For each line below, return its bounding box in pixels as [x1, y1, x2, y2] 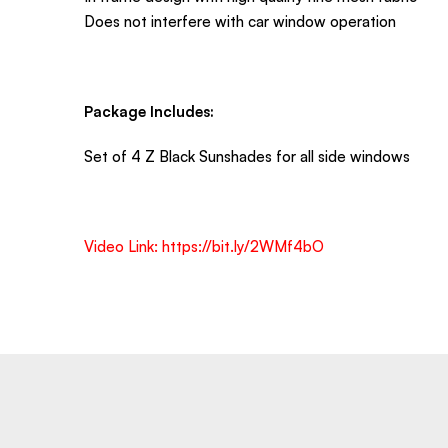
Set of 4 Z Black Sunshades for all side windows [84, 146, 410, 166]
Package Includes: [84, 101, 214, 121]
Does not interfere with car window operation [84, 11, 396, 31]
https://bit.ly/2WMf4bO [162, 236, 324, 256]
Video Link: [84, 236, 162, 256]
